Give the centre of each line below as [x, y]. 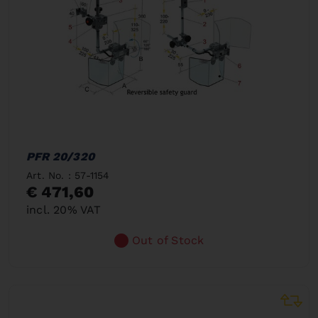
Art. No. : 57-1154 [68, 175]
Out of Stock [168, 240]
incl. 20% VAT [64, 210]
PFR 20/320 [60, 157]
